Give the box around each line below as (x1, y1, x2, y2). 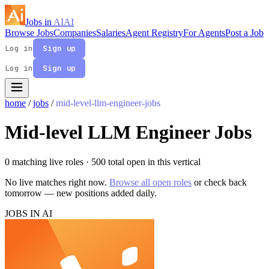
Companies (53, 28, 96, 38)
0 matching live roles (5, 156, 86, 167)
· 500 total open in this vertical (86, 156, 201, 167)
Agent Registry (125, 28, 183, 38)
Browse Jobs (5, 28, 53, 38)
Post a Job (225, 28, 264, 38)
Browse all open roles (109, 177, 192, 187)
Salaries (96, 28, 125, 38)
